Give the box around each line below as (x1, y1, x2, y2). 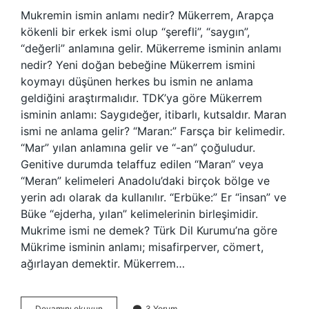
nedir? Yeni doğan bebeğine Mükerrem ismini (21, 58, 255, 72)
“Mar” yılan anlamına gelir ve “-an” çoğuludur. (21, 141, 255, 154)
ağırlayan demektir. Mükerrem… (21, 257, 185, 270)
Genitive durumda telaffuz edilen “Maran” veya (21, 157, 263, 171)
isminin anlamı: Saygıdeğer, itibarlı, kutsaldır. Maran (21, 108, 286, 121)
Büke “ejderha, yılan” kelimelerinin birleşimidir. (21, 207, 258, 221)
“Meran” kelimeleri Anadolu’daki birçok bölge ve (21, 174, 270, 188)
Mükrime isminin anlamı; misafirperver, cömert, (21, 240, 263, 254)
